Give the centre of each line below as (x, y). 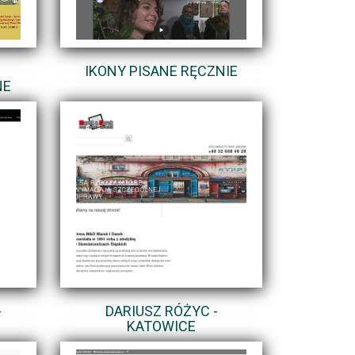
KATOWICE (161, 326)
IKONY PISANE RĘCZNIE (161, 71)
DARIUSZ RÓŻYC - (161, 311)
